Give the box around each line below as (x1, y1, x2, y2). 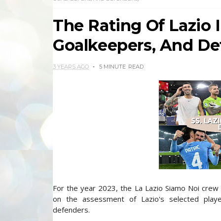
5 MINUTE (99, 63, 126, 70)
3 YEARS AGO (53, 63, 89, 70)
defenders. (53, 205, 90, 215)
